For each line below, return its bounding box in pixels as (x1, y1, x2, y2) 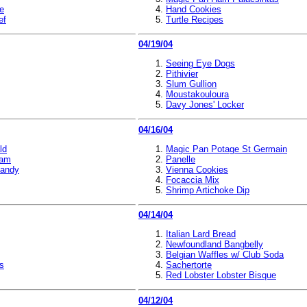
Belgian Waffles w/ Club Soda (166, 249, 284, 260)
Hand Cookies (166, 3, 221, 14)
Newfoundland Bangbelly (166, 239, 263, 249)
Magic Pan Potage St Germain (166, 143, 287, 154)
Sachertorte (166, 260, 212, 270)
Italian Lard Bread (166, 229, 236, 239)
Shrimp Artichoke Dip (166, 184, 249, 195)
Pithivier (166, 69, 198, 79)
